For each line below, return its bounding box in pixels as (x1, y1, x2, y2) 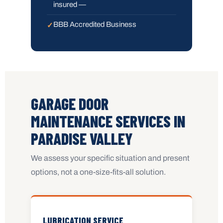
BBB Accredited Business (53, 20, 136, 28)
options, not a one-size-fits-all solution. (31, 167, 166, 176)
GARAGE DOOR (31, 94, 109, 113)
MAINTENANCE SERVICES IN (31, 111, 185, 130)
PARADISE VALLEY (31, 128, 133, 148)
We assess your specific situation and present (31, 153, 190, 162)
